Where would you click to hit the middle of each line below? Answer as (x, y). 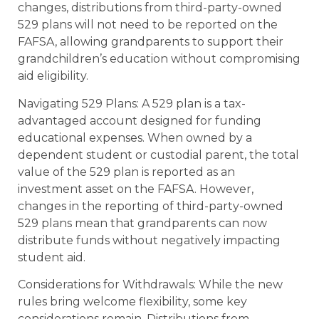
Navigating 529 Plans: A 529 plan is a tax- (132, 103)
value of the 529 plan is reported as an (126, 172)
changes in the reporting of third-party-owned (151, 206)
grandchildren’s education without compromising (159, 59)
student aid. (52, 257)
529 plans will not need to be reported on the (148, 25)
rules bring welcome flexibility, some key (132, 301)
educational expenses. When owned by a (135, 137)
